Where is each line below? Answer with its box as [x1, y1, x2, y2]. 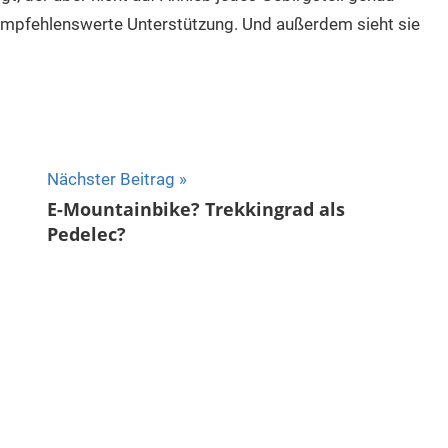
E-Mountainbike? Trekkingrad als [47, 196, 346, 221]
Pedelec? [47, 221, 127, 246]
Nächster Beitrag [47, 169, 176, 190]
